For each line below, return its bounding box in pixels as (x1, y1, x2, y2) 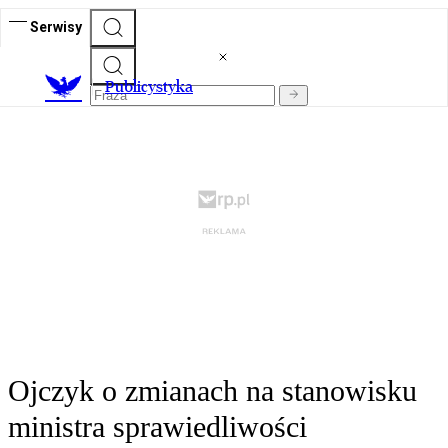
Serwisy (30, 18, 82, 35)
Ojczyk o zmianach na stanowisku (8, 374, 417, 408)
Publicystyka (105, 77, 193, 97)
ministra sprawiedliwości (8, 410, 307, 444)
